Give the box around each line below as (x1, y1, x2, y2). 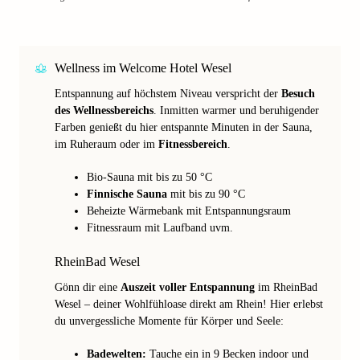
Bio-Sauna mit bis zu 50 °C (87, 171, 212, 183)
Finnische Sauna (87, 188, 167, 200)
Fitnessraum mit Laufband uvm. (87, 222, 233, 234)
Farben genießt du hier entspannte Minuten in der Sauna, (55, 121, 313, 133)
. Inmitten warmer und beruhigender (153, 104, 319, 117)
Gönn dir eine (55, 281, 121, 293)
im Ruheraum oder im (55, 138, 158, 150)
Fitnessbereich (158, 138, 227, 150)
